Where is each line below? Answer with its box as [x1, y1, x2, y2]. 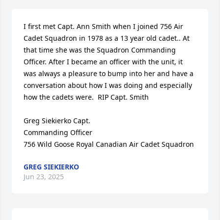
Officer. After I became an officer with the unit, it [24, 57, 183, 66]
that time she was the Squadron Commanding [24, 45, 176, 55]
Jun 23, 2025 [24, 172, 64, 181]
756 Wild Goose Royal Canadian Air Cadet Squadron [24, 139, 194, 149]
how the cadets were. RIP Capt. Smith [24, 92, 149, 102]
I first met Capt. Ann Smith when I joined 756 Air [24, 22, 183, 31]
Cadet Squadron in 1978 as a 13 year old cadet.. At [24, 33, 190, 43]
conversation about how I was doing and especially [24, 81, 192, 90]
